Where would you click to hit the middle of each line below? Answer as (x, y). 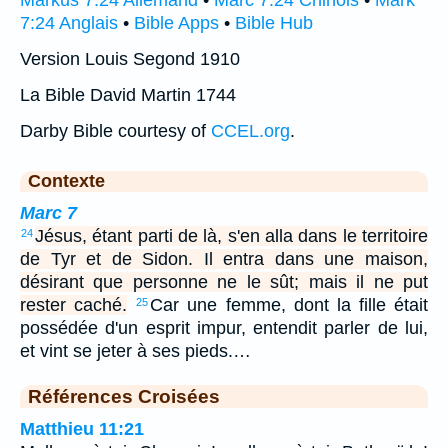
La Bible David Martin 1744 (128, 95)
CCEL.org (250, 131)
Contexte (66, 181)
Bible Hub (274, 23)
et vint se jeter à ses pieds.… (135, 351)
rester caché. (74, 305)
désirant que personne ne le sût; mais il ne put (224, 282)
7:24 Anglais (69, 23)
